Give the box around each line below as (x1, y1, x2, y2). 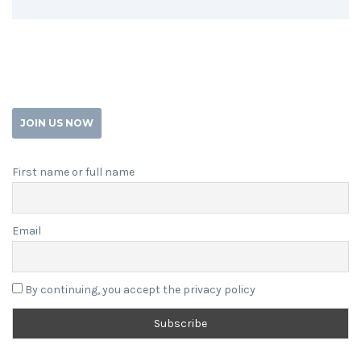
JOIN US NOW (20, 117, 93, 130)
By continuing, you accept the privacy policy (23, 283, 255, 297)
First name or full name (12, 165, 135, 180)
